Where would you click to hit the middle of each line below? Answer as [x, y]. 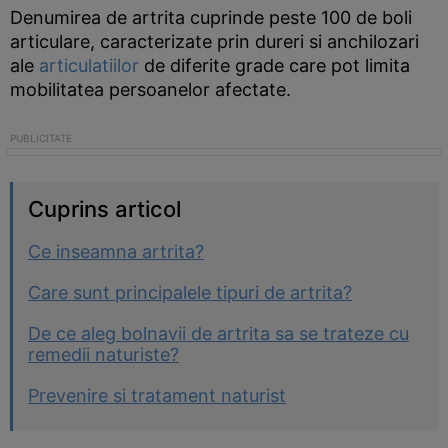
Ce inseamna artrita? [116, 251]
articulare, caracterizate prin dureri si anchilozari [214, 41]
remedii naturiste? [103, 354]
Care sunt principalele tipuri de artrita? [190, 292]
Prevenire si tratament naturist [157, 395]
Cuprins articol [104, 209]
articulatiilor [89, 65]
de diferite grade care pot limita [274, 65]
